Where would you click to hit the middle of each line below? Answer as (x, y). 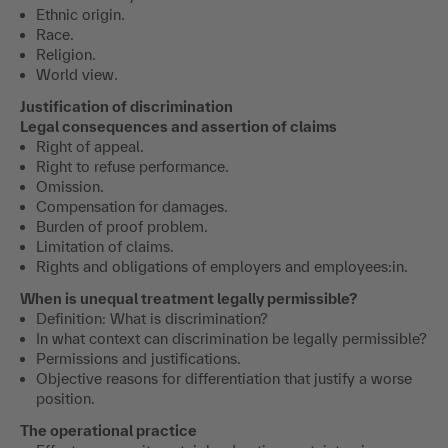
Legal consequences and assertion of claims (178, 127)
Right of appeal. (90, 147)
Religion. (66, 55)
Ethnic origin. (80, 15)
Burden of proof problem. (122, 227)
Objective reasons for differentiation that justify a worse (224, 379)
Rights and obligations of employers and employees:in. (222, 267)
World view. (77, 75)
